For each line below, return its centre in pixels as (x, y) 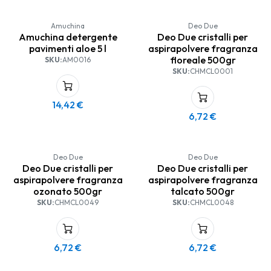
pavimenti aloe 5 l (68, 48)
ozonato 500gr (68, 191)
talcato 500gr (203, 191)
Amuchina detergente (68, 37)
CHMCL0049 (77, 202)
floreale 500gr (203, 60)
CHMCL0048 (211, 202)
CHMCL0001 (212, 71)
